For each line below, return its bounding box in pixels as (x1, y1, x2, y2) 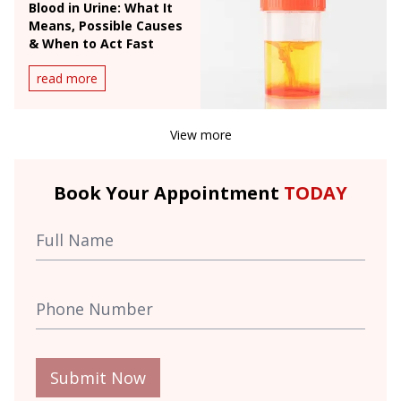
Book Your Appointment (54, 180, 284, 205)
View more (169, 125, 232, 143)
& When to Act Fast (29, 34, 154, 52)
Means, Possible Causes (29, 16, 183, 34)
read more (37, 69, 98, 87)
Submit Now (50, 366, 146, 388)
